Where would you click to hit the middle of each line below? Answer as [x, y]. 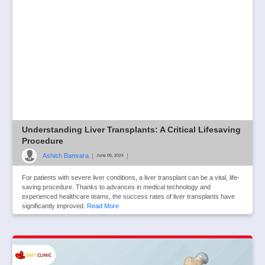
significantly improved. [54, 206]
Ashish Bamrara [66, 156]
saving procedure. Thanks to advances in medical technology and [116, 187]
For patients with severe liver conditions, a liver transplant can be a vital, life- [131, 177]
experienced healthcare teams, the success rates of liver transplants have [128, 196]
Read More [103, 206]
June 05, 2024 [110, 156]
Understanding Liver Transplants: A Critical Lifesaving [131, 129]
